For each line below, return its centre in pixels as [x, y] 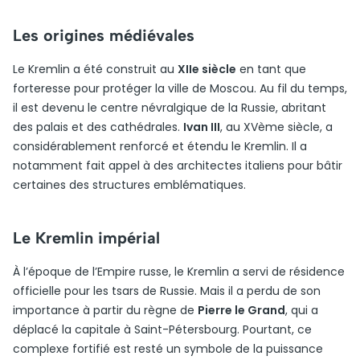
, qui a [302, 310]
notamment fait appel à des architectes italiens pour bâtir [178, 166]
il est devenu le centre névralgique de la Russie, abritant [170, 108]
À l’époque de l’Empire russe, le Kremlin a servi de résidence [179, 272]
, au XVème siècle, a [276, 127]
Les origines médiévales [104, 35]
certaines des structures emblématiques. [129, 185]
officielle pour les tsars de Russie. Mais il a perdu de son [167, 291]
